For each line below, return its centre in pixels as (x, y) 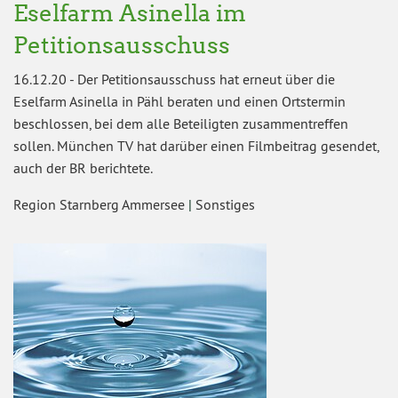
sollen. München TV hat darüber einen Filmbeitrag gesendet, (196, 145)
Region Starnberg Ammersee (101, 204)
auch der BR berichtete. (83, 167)
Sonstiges (225, 204)
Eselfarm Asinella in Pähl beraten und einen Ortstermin (179, 101)
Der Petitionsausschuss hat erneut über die (206, 79)
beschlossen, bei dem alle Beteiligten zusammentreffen (181, 123)
